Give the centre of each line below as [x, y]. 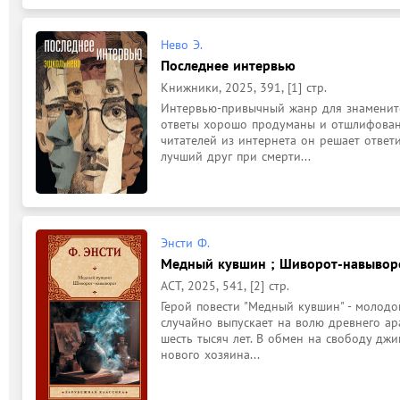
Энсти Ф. [185, 243]
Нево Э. [182, 44]
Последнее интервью [228, 65]
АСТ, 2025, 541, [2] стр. [225, 286]
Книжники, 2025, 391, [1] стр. [244, 87]
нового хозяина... [210, 354]
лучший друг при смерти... [236, 156]
